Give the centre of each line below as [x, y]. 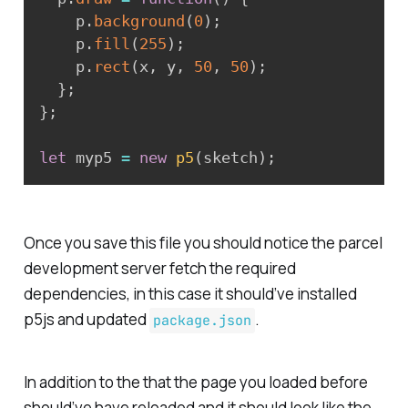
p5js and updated [86, 319]
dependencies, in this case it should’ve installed [190, 293]
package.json [202, 320]
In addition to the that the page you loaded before [195, 382]
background [139, 21]
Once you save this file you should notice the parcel [203, 242]
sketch [230, 158]
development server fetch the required [159, 268]
